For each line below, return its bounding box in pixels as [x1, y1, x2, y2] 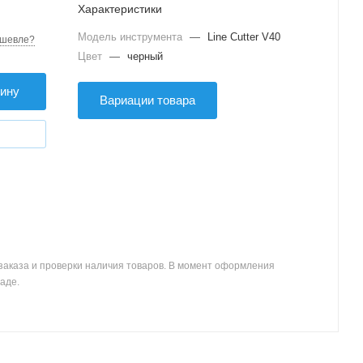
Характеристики [78, 2, 162, 15]
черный [127, 50, 163, 62]
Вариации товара [100, 93, 195, 107]
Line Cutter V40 [207, 31, 280, 43]
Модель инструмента [78, 31, 186, 43]
